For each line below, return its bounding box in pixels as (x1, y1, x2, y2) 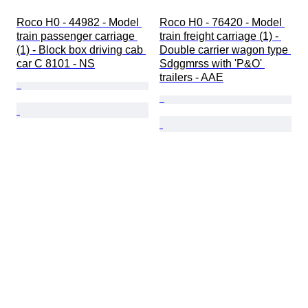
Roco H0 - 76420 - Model (159, 16, 285, 29)
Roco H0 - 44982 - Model (16, 16, 142, 29)
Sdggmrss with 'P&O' (159, 58, 265, 70)
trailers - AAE (159, 71, 223, 84)
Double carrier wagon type (159, 44, 291, 56)
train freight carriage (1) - (159, 30, 281, 43)
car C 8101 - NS (16, 58, 95, 70)
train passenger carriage (16, 30, 137, 43)
